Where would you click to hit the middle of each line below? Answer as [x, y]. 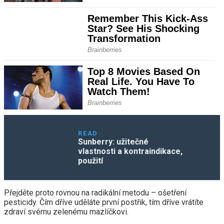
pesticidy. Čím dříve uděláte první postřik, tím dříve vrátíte [104, 202]
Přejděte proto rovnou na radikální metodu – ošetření [95, 193]
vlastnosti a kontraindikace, [130, 151]
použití [91, 161]
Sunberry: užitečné [113, 142]
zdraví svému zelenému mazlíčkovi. [66, 212]
